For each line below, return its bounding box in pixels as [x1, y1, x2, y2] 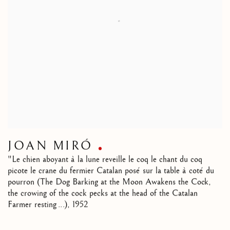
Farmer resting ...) [8, 200, 67, 210]
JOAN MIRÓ [8, 139, 93, 154]
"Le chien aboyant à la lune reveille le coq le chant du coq [8, 155, 202, 165]
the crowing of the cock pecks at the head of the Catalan [8, 188, 198, 199]
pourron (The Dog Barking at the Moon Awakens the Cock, [8, 177, 211, 188]
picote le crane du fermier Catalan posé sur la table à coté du [8, 166, 214, 177]
